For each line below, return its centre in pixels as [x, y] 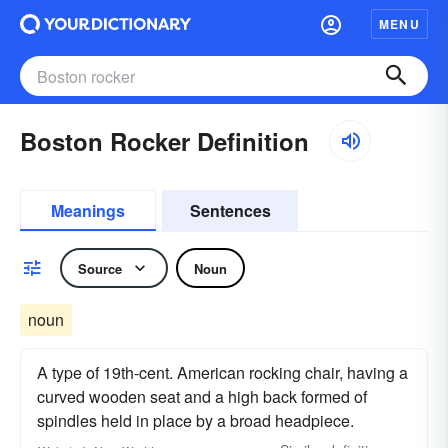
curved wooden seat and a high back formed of [202, 396]
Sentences [230, 210]
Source [100, 268]
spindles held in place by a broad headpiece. [195, 420]
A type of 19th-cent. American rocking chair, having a [222, 372]
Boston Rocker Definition [164, 141]
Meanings [88, 210]
